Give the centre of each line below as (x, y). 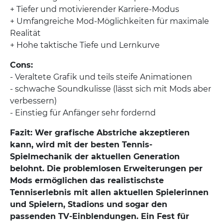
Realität (25, 33)
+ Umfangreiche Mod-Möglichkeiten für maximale (110, 21)
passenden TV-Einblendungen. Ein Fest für (100, 216)
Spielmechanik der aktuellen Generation (95, 157)
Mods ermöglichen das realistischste (87, 180)
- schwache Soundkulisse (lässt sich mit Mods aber (111, 89)
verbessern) (33, 101)
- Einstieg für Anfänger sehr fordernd (83, 113)
